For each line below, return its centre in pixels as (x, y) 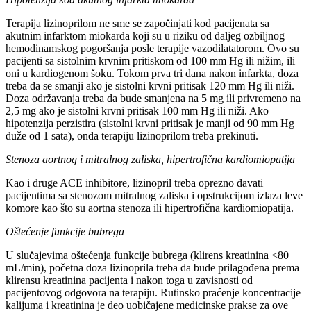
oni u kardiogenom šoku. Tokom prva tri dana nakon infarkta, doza (152, 73)
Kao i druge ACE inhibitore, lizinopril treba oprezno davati (134, 183)
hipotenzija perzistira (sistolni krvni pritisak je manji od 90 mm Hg (150, 123)
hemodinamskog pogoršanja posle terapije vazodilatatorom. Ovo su (152, 48)
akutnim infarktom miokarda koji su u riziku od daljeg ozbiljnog (145, 35)
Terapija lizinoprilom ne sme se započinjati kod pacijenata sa (137, 23)
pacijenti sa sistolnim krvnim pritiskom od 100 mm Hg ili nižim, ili (150, 60)
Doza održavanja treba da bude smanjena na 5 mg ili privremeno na (153, 98)
